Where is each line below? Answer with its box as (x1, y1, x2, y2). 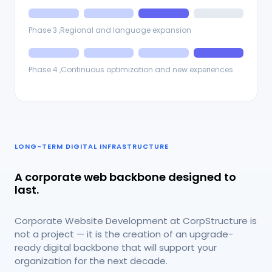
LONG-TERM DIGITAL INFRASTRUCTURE (15, 141, 169, 152)
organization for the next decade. (15, 254, 168, 268)
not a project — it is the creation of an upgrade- (15, 228, 233, 241)
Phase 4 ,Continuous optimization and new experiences (29, 64, 233, 75)
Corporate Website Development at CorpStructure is (15, 214, 257, 228)
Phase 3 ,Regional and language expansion (29, 25, 191, 36)
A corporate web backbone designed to (15, 169, 236, 185)
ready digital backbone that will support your (15, 241, 217, 254)
